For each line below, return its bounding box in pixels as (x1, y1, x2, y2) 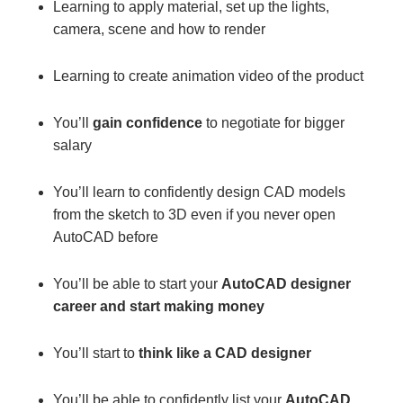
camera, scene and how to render (53, 21, 265, 37)
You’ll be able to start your (53, 275, 221, 291)
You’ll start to (53, 345, 139, 361)
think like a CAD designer (139, 345, 311, 361)
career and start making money (53, 298, 264, 314)
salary (53, 137, 92, 153)
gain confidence (93, 114, 202, 130)
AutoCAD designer (221, 275, 351, 291)
